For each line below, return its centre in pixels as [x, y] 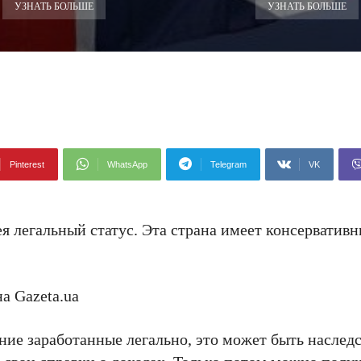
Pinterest [27, 164]
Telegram [228, 164]
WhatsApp [127, 164]
